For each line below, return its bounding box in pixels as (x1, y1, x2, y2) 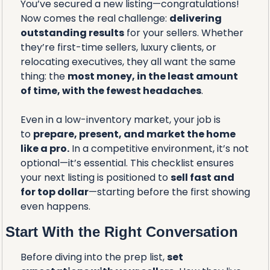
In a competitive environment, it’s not (69, 141, 249, 155)
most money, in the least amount (67, 69, 238, 83)
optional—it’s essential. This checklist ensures (20, 155, 234, 170)
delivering (169, 11, 222, 25)
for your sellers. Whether (124, 25, 243, 40)
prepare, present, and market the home (33, 127, 236, 141)
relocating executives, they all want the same (20, 54, 236, 69)
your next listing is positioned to (20, 170, 171, 184)
